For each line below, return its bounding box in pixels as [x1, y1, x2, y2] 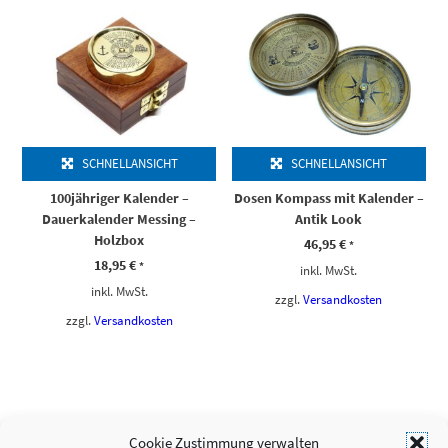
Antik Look [295, 210, 363, 229]
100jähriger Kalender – [49, 189, 189, 208]
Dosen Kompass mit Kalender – [233, 189, 424, 208]
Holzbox [94, 231, 145, 250]
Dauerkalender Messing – [42, 210, 197, 229]
